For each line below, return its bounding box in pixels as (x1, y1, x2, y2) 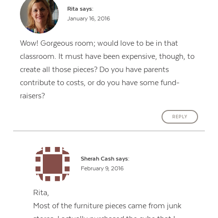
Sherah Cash (80, 155, 114, 162)
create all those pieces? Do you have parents (19, 65, 169, 74)
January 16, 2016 (67, 16, 110, 22)
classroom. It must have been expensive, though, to (19, 52, 195, 61)
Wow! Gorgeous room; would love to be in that (19, 39, 178, 48)
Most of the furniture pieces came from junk (33, 201, 182, 211)
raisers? (19, 91, 45, 101)
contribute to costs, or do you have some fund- (19, 78, 180, 88)
